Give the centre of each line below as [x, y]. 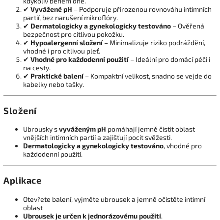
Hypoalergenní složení [67, 42]
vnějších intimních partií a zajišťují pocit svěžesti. [97, 137]
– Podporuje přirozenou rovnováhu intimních [142, 9]
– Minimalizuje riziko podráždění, [154, 42]
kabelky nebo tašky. [54, 84]
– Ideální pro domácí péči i [169, 59]
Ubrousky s [41, 129]
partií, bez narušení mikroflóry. [70, 17]
